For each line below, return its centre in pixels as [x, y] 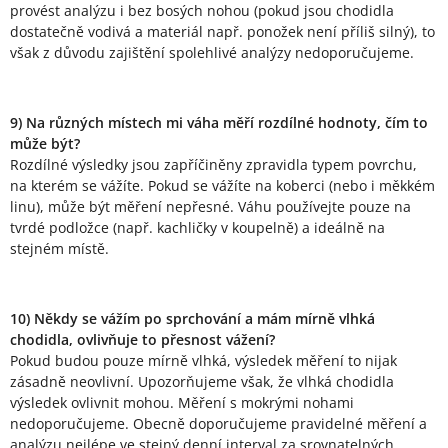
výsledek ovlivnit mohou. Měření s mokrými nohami [182, 403]
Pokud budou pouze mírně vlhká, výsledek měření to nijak [203, 361]
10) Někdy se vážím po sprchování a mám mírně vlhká [192, 319]
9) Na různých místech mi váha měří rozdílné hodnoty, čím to [219, 123]
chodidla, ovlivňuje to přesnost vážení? [142, 340]
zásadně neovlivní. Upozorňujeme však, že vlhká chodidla [202, 382]
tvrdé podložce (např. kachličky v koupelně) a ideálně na [197, 228]
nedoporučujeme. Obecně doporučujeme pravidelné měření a [218, 424]
